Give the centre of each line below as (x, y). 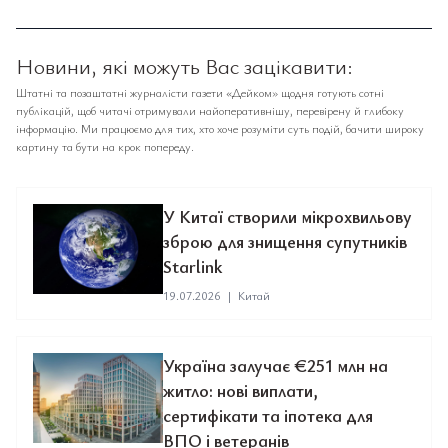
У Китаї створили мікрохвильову (287, 216)
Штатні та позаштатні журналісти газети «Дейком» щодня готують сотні (200, 92)
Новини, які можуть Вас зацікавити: (184, 65)
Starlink (192, 266)
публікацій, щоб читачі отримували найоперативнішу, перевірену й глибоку (210, 110)
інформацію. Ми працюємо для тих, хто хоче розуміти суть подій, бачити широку (220, 128)
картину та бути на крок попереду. (105, 146)
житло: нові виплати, (240, 390)
